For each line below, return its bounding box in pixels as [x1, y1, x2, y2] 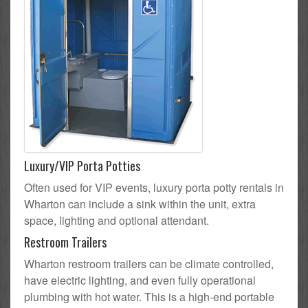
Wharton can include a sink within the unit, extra [24, 196, 256, 212]
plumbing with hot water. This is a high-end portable [24, 289, 274, 305]
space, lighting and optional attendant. [24, 212, 209, 229]
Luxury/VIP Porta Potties [24, 157, 140, 175]
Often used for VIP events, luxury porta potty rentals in [24, 179, 284, 196]
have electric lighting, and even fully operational [24, 272, 256, 289]
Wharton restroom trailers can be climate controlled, [24, 256, 274, 272]
